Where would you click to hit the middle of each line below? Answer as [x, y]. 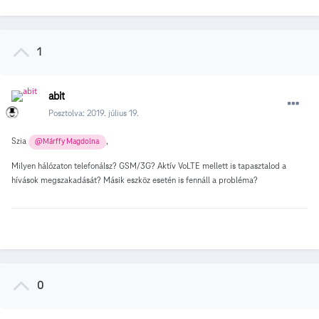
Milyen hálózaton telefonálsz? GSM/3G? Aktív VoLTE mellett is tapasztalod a [149, 165]
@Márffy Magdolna [67, 142]
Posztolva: [68, 113]
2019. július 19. [113, 113]
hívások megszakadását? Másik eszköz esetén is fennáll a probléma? [136, 179]
